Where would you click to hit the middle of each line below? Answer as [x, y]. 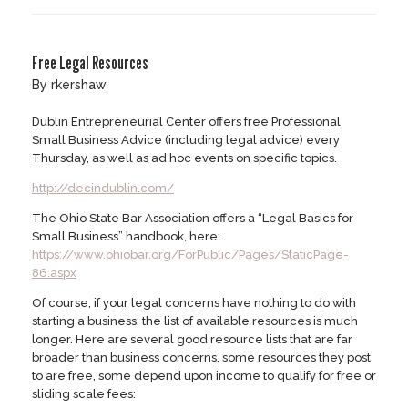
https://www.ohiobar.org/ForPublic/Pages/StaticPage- [190, 255]
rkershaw [79, 85]
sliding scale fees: [84, 394]
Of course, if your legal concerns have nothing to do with [194, 303]
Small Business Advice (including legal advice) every [186, 140]
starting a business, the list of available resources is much [195, 321]
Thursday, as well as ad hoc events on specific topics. [184, 158]
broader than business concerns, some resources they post [201, 358]
